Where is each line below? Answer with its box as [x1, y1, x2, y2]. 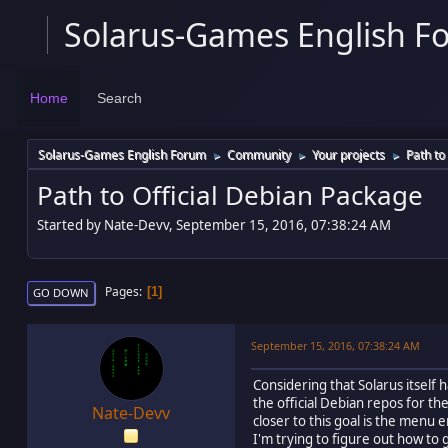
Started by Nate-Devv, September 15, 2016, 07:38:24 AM [37, 215, 391, 234]
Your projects [312, 146, 385, 164]
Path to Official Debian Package [37, 177, 423, 214]
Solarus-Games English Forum [38, 146, 206, 164]
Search [97, 90, 143, 107]
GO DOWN [33, 284, 89, 300]
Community [227, 146, 291, 164]
